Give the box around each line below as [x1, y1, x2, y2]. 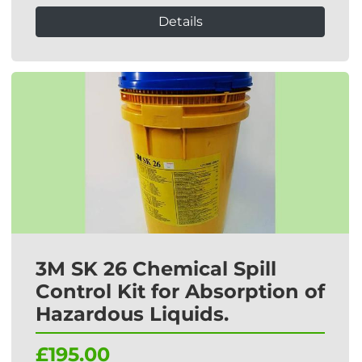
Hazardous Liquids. [36, 302, 229, 326]
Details [158, 14, 203, 29]
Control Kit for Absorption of [36, 280, 325, 303]
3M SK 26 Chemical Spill [36, 257, 276, 280]
